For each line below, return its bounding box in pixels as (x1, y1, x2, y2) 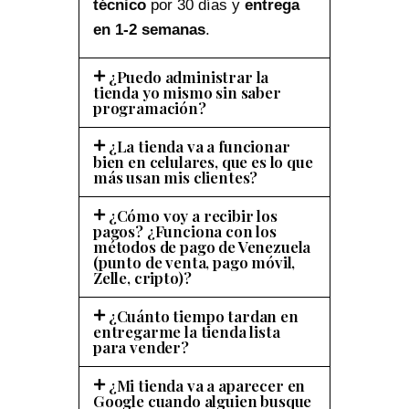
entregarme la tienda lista (93, 320, 280, 341)
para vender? (93, 336, 189, 357)
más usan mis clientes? (93, 166, 258, 187)
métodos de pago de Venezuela (93, 236, 311, 257)
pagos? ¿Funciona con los (93, 220, 277, 241)
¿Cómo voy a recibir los (108, 204, 278, 225)
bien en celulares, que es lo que (93, 151, 313, 172)
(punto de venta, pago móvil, (93, 251, 296, 272)
